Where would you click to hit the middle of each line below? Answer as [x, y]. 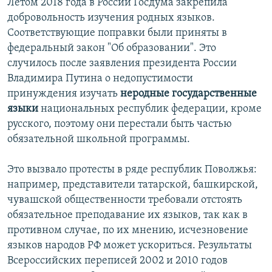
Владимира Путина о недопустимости [100, 79]
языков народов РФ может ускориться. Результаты [130, 246]
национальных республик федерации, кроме [150, 109]
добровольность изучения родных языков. [111, 18]
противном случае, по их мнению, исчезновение [128, 231]
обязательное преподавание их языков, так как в [127, 216]
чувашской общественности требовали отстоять [125, 200]
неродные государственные [189, 94]
